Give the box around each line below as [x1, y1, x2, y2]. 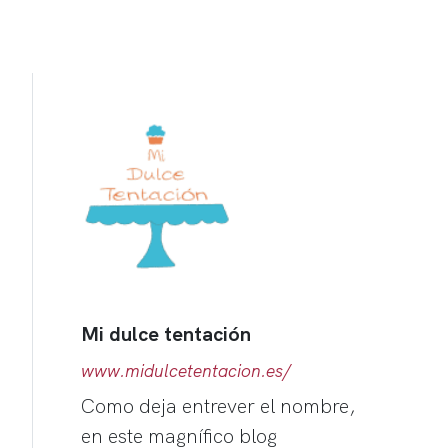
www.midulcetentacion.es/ [81, 358, 291, 381]
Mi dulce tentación [81, 320, 251, 346]
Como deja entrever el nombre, [81, 392, 356, 418]
